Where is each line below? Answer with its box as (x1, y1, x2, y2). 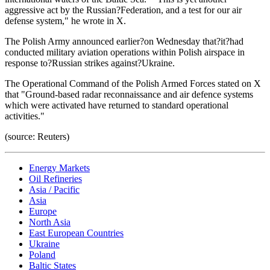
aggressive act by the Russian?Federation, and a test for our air (5, 4, 242, 15)
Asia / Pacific (29, 184, 80, 195)
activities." (5, 110, 45, 121)
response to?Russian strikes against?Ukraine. (5, 57, 175, 68)
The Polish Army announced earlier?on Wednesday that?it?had (5, 36, 243, 46)
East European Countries (29, 227, 124, 238)
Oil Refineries (29, 173, 82, 184)
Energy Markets (29, 162, 90, 173)
